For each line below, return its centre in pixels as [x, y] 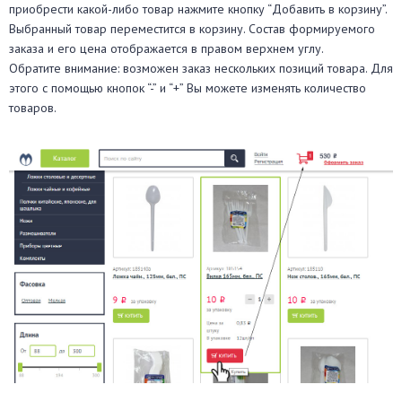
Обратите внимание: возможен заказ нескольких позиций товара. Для [201, 69]
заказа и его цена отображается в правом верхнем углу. [166, 49]
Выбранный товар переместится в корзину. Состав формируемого [192, 29]
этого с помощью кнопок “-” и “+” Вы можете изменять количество [188, 88]
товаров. [33, 108]
